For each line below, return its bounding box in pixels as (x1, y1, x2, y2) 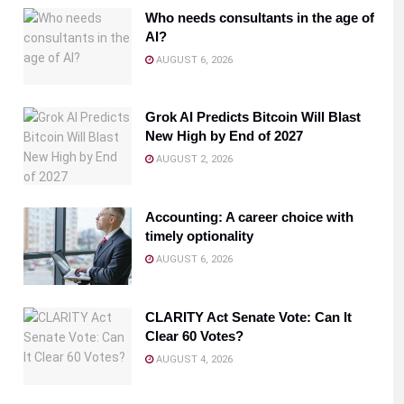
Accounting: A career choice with (145, 209, 353, 225)
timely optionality (145, 228, 253, 244)
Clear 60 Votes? (145, 327, 243, 344)
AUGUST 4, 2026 (153, 353, 233, 365)
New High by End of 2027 (145, 128, 303, 144)
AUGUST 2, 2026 (153, 153, 233, 166)
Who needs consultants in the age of (145, 9, 374, 25)
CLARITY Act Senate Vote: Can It (145, 308, 352, 325)
